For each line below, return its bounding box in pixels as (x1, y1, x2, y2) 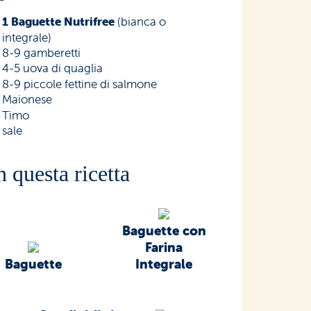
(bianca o (115, 14, 167, 30)
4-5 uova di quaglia (2, 60, 103, 76)
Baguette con (121, 222, 206, 239)
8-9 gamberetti (2, 45, 81, 61)
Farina (145, 239, 183, 256)
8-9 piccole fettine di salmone (2, 76, 158, 92)
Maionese (2, 92, 53, 108)
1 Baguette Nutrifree (2, 14, 115, 30)
